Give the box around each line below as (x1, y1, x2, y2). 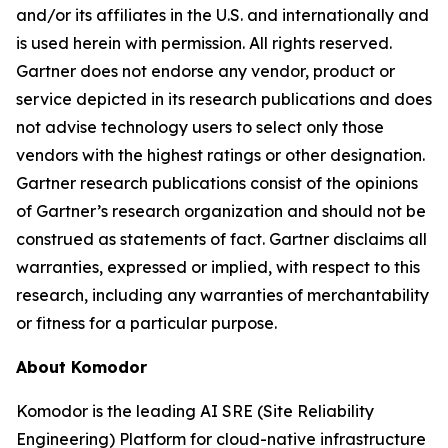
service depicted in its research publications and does (16, 88, 432, 109)
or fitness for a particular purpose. (16, 312, 277, 333)
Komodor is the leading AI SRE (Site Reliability (16, 400, 374, 421)
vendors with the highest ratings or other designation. (16, 144, 425, 165)
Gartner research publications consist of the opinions (16, 172, 418, 193)
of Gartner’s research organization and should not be (16, 200, 426, 221)
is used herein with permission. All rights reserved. (16, 32, 392, 53)
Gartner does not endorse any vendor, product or (16, 60, 395, 81)
